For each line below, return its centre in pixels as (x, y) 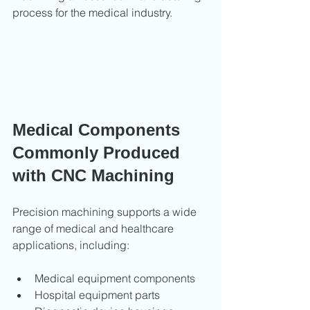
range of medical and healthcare (94, 228)
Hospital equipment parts (97, 294)
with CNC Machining (93, 175)
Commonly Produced (99, 152)
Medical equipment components (115, 278)
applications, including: (71, 245)
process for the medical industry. (92, 12)
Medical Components (99, 129)
